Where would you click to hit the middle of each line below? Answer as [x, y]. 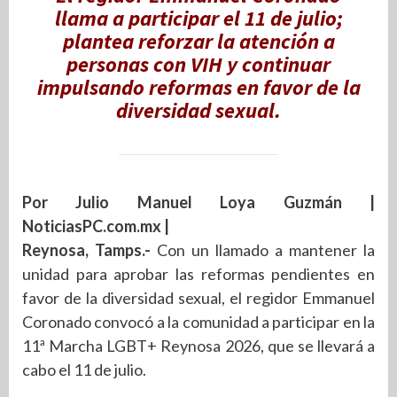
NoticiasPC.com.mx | [96, 226]
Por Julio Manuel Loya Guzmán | [198, 202]
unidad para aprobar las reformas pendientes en [198, 273]
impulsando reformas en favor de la [198, 88]
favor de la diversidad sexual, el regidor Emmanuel [198, 297]
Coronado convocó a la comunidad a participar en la [198, 321]
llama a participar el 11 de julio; [198, 19]
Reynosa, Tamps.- [86, 249]
